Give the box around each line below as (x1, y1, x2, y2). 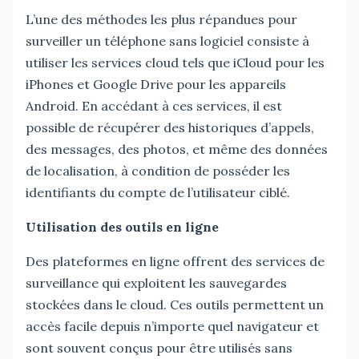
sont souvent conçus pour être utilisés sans (26, 339, 292, 356)
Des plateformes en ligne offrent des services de (26, 252, 325, 269)
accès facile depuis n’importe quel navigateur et (26, 317, 319, 334)
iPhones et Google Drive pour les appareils (26, 75, 286, 92)
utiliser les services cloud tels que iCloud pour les (26, 54, 325, 71)
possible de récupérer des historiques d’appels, (26, 119, 314, 135)
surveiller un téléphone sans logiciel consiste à (26, 32, 309, 49)
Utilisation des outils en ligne (26, 218, 219, 235)
